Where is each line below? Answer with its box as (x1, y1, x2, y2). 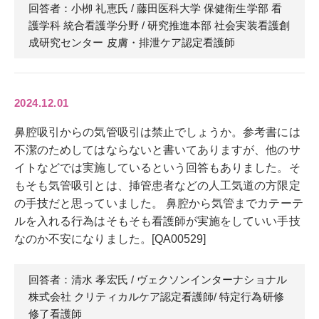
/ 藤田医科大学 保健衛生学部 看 (127, 1, 282, 14)
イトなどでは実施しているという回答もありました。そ (14, 161, 300, 174)
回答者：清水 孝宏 (28, 273, 117, 286)
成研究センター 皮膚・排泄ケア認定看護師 (28, 36, 236, 48)
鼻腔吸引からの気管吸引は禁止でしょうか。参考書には (14, 125, 300, 138)
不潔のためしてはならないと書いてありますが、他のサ (14, 143, 300, 156)
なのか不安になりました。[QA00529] (14, 232, 206, 245)
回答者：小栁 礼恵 (28, 1, 117, 14)
